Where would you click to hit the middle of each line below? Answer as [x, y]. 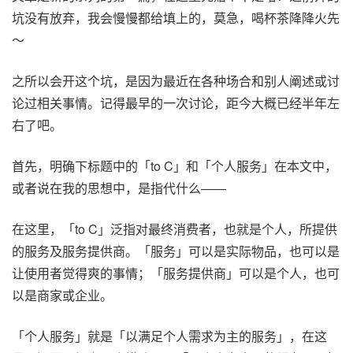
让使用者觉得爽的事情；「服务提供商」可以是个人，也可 [176, 273]
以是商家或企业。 [62, 295]
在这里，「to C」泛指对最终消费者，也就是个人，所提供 [175, 229]
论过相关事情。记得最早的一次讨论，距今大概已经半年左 [176, 103]
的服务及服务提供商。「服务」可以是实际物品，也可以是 [176, 251]
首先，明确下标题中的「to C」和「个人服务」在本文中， [175, 166]
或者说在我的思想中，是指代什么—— [119, 188]
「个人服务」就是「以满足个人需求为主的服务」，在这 [169, 336]
